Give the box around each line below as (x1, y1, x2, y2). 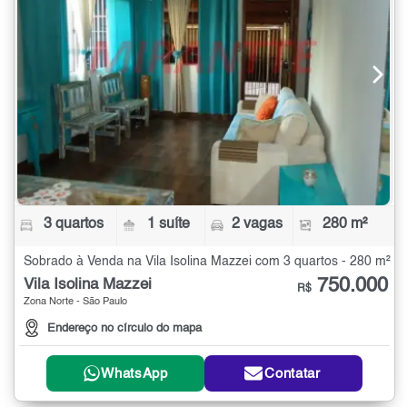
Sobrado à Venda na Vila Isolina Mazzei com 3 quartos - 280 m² (24, 255, 391, 269)
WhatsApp (101, 366, 168, 381)
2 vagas (231, 217, 283, 233)
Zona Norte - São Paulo (24, 297, 127, 308)
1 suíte (147, 217, 191, 233)
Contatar (264, 366, 321, 381)
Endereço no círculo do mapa (47, 323, 202, 335)
